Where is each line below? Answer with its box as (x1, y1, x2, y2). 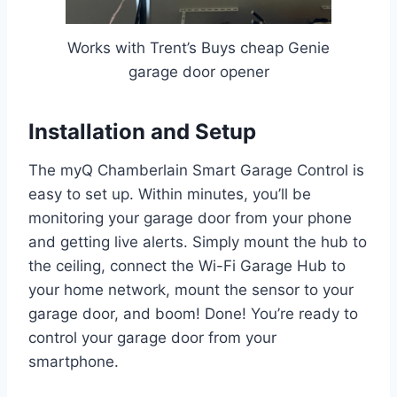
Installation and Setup (28, 118, 256, 144)
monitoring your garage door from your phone (28, 208, 352, 227)
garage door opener (128, 62, 269, 81)
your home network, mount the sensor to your (28, 280, 354, 299)
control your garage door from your (28, 328, 276, 346)
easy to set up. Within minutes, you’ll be (28, 184, 311, 203)
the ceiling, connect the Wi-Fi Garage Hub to (28, 256, 346, 275)
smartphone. (28, 352, 119, 370)
